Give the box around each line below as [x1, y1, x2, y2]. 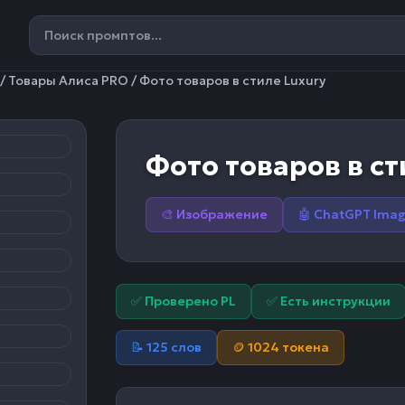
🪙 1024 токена [232, 339, 329, 355]
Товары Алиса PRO [8, 72, 128, 89]
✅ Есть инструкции [267, 293, 391, 309]
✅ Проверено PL [131, 293, 236, 309]
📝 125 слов [131, 339, 202, 355]
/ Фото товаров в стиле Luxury [128, 72, 325, 89]
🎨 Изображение [161, 206, 268, 222]
